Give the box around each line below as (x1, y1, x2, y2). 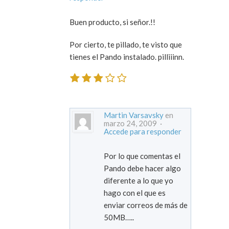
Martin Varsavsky (104, 110, 164, 120)
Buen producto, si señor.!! (70, 17, 155, 27)
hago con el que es (104, 188, 166, 197)
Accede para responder (104, 126, 181, 136)
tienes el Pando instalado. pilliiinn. (70, 52, 184, 62)
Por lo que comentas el (104, 151, 180, 161)
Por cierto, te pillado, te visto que (70, 40, 182, 50)
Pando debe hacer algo (104, 163, 181, 173)
